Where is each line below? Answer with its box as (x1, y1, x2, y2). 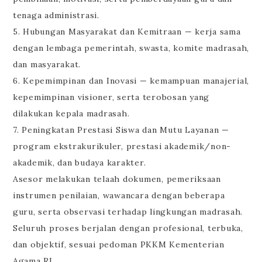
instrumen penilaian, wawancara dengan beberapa (12, 190, 225, 201)
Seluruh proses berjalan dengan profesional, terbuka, (12, 223, 243, 234)
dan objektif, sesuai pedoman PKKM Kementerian (12, 239, 225, 250)
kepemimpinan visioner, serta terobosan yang (12, 92, 210, 103)
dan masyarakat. (12, 59, 81, 70)
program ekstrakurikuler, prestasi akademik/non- (12, 141, 232, 152)
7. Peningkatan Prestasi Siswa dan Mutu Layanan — (12, 125, 229, 136)
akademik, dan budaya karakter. (12, 157, 146, 168)
